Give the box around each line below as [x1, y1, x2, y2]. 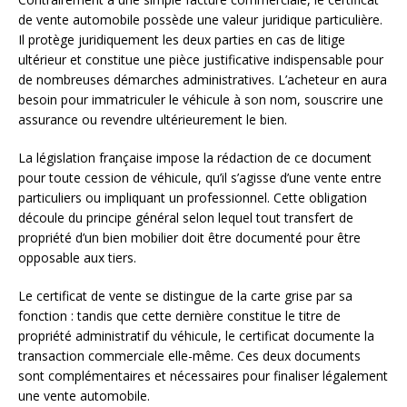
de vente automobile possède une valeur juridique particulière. [18, 11, 382, 29]
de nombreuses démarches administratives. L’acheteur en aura [18, 71, 387, 89]
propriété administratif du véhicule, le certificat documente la [18, 327, 374, 345]
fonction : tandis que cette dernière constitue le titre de [18, 307, 341, 325]
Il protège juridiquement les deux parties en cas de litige [18, 31, 345, 49]
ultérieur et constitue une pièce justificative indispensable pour [18, 51, 383, 69]
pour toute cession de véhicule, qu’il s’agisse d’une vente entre [18, 169, 382, 187]
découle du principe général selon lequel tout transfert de [18, 209, 353, 227]
